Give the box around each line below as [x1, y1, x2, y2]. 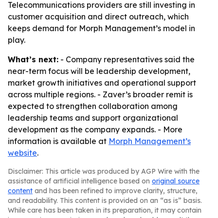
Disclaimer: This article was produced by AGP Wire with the [8, 167, 200, 176]
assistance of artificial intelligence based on [8, 177, 152, 185]
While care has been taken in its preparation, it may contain [8, 206, 201, 215]
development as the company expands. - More [8, 125, 182, 134]
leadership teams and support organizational [8, 113, 178, 123]
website [8, 148, 37, 158]
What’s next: [8, 54, 58, 64]
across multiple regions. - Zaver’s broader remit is [8, 90, 193, 99]
